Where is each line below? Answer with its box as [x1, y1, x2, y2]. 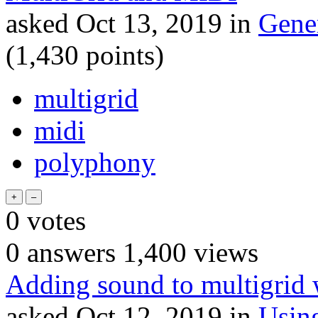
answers [20, 236, 116, 268]
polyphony [34, 146, 155, 177]
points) [79, 39, 164, 70]
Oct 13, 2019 [76, 7, 222, 38]
